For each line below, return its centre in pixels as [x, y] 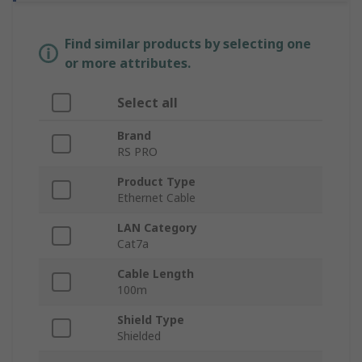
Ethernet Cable [156, 198]
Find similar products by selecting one [188, 44]
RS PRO [137, 152]
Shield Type [151, 320]
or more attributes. [128, 63]
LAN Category [157, 228]
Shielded [139, 336]
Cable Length [156, 274]
